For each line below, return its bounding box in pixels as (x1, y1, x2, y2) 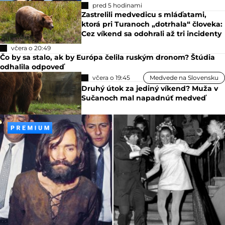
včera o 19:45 (92, 73, 131, 81)
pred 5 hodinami (92, 1, 143, 9)
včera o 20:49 (11, 44, 51, 52)
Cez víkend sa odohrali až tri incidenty (81, 29, 222, 38)
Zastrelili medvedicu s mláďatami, (81, 10, 207, 19)
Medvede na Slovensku (150, 73, 218, 81)
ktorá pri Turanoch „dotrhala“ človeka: (81, 19, 223, 29)
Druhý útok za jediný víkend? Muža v (81, 83, 218, 93)
